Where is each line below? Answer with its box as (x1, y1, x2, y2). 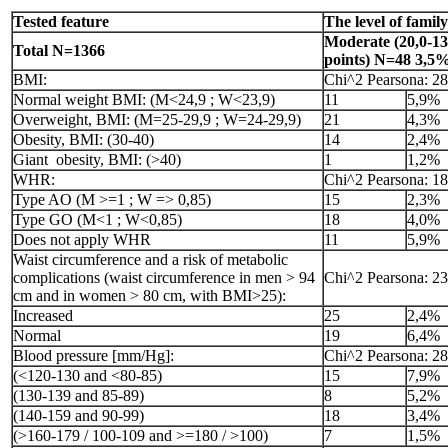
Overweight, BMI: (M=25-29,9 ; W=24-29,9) (13, 111, 301, 128)
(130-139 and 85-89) (13, 387, 144, 404)
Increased (13, 307, 73, 324)
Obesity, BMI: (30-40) (13, 131, 154, 148)
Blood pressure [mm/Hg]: (13, 347, 174, 364)
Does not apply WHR (13, 231, 151, 248)
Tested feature (13, 13, 109, 30)
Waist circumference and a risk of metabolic (13, 251, 288, 268)
